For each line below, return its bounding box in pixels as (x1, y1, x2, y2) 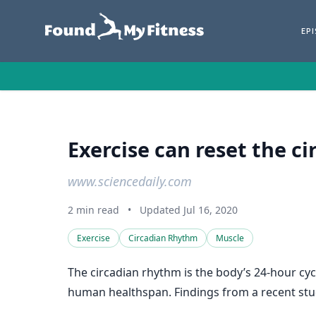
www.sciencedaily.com (68, 173, 192, 190)
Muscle (216, 232, 244, 244)
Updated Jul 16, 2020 (140, 203, 238, 217)
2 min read (68, 203, 119, 217)
